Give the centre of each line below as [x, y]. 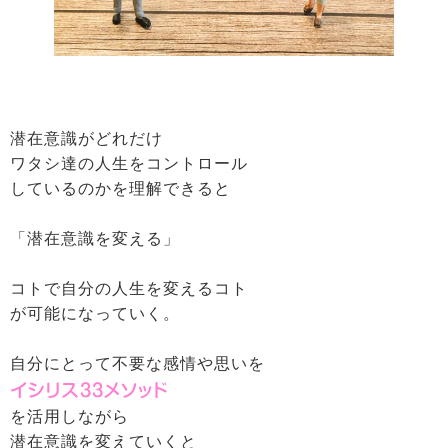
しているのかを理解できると [120, 188]
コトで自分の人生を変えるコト [129, 288]
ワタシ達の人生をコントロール [129, 163]
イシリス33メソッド [89, 389]
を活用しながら [69, 416]
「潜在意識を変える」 [95, 238]
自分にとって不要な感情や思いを [137, 363]
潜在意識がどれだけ [86, 138]
